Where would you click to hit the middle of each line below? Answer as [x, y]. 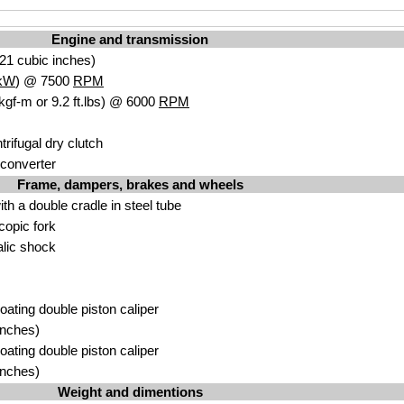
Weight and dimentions [130, 392]
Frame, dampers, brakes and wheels [130, 184]
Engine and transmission [130, 39]
